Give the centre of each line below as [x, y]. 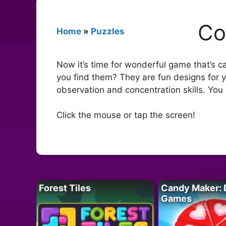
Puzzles [108, 31]
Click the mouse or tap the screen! [126, 115]
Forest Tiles [65, 188]
